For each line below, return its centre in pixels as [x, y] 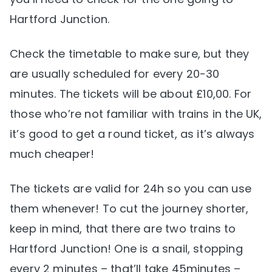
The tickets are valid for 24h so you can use [131, 188]
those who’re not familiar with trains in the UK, [136, 114]
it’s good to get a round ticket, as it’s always [132, 134]
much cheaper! [52, 154]
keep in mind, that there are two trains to [123, 228]
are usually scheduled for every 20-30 [115, 73]
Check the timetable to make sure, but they [130, 53]
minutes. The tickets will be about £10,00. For [131, 93]
